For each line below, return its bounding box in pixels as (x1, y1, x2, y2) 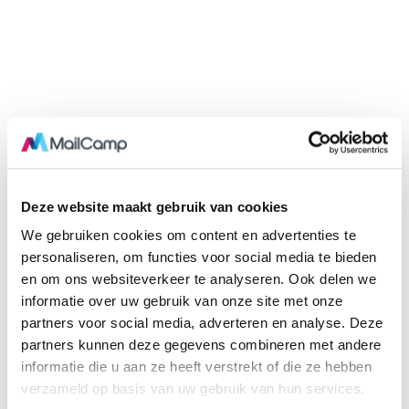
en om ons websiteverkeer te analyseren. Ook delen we (21, 271, 376, 288)
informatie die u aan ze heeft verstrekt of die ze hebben (21, 359, 372, 375)
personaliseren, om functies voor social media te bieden (21, 249, 377, 266)
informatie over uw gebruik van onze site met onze (21, 293, 343, 309)
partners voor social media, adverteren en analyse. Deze (21, 315, 383, 331)
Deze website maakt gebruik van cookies (21, 198, 288, 215)
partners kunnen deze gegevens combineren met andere (21, 337, 382, 353)
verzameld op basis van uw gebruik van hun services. (21, 381, 365, 397)
